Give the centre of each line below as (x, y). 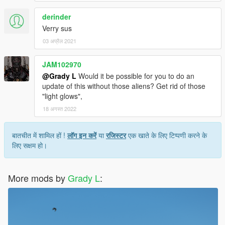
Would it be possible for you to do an (135, 76)
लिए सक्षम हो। (30, 145)
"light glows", (62, 96)
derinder (57, 16)
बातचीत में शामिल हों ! (40, 135)
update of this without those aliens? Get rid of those (124, 86)
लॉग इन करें (82, 135)
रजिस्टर (116, 135)
